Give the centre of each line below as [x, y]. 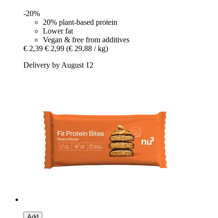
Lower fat [58, 31]
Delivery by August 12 [58, 65]
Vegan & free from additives [86, 39]
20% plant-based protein [80, 22]
